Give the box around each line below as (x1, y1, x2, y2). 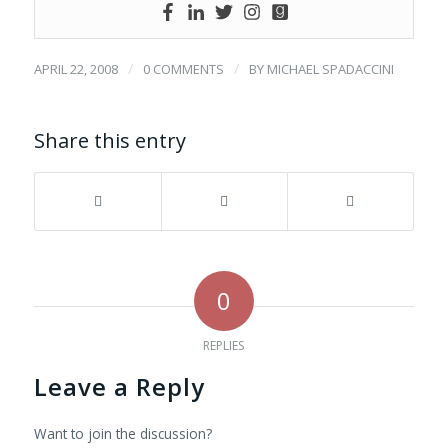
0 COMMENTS (142, 60, 224, 79)
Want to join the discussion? (33, 424, 212, 444)
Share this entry (33, 127, 186, 155)
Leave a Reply (33, 370, 205, 404)
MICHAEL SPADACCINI (266, 60, 394, 79)
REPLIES (203, 337, 245, 355)
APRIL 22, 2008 (33, 60, 118, 79)
